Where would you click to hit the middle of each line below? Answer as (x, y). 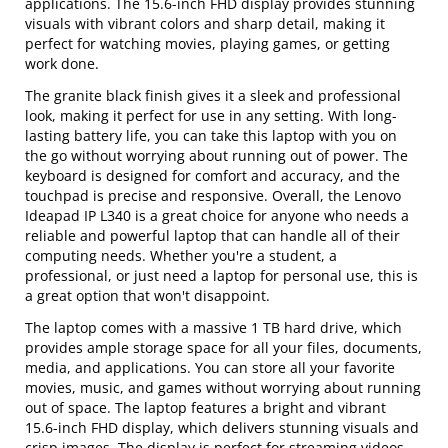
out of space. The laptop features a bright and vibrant (206, 407)
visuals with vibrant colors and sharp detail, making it (205, 23)
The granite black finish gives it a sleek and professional (213, 95)
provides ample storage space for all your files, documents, (224, 347)
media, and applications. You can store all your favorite (210, 367)
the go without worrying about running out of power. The (217, 155)
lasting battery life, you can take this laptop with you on (211, 135)
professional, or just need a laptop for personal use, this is (222, 275)
